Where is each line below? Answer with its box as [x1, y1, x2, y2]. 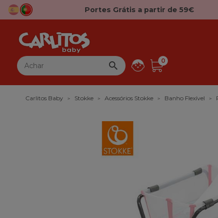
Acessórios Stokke [105, 94, 153, 102]
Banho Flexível [164, 94, 205, 102]
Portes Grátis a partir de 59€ [84, 5, 194, 14]
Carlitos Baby [25, 94, 63, 102]
